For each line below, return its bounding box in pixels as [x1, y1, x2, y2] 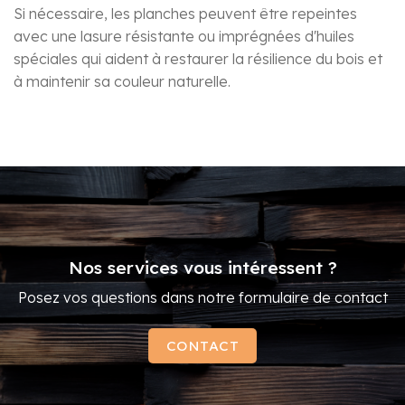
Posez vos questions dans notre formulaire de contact [17, 288, 388, 307]
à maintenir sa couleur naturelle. [14, 71, 231, 90]
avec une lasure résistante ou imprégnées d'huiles [14, 26, 354, 45]
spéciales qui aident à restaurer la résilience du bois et [14, 49, 382, 68]
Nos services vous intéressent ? [68, 256, 337, 278]
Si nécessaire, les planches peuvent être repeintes [14, 4, 357, 23]
